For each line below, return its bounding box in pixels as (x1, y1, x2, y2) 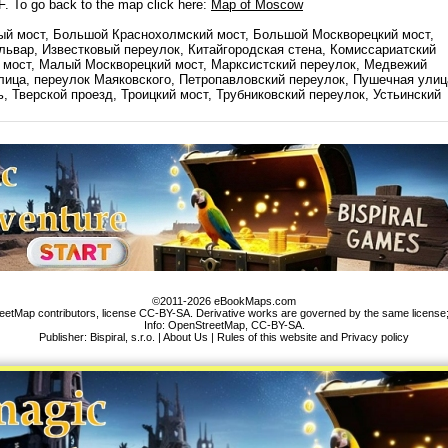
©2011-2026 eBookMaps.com (152, 295, 296, 307)
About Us (163, 331, 208, 343)
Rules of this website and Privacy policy (217, 331, 409, 343)
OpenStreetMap (167, 319, 245, 331)
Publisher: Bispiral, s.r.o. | (39, 331, 163, 343)
